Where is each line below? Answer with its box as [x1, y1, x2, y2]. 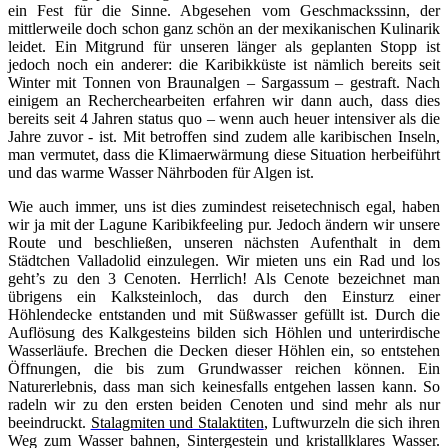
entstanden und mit [92, 306, 229, 324]
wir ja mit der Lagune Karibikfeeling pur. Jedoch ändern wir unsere [8, 216, 440, 234]
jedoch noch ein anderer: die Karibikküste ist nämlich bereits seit [8, 56, 440, 74]
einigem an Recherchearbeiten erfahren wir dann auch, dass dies [8, 92, 440, 110]
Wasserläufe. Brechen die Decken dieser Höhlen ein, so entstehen [8, 342, 440, 360]
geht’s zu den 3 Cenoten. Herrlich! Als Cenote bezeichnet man [8, 270, 440, 288]
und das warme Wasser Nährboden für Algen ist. [8, 164, 314, 182]
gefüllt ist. [297, 306, 368, 324]
